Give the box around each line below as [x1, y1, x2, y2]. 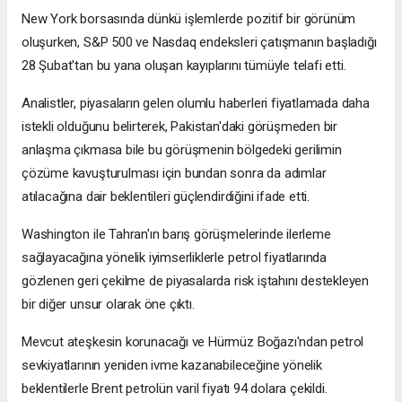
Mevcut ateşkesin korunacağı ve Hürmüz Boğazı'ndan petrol [22, 334, 364, 351]
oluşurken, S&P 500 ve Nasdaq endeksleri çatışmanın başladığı [22, 34, 377, 51]
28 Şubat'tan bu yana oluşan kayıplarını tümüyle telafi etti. [22, 57, 346, 74]
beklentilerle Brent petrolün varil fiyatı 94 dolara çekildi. [22, 380, 328, 398]
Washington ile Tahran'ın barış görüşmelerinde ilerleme [22, 226, 331, 243]
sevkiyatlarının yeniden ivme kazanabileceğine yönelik [22, 357, 322, 374]
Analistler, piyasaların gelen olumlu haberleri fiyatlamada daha [22, 95, 370, 112]
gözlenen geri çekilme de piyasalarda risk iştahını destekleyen [22, 273, 370, 290]
